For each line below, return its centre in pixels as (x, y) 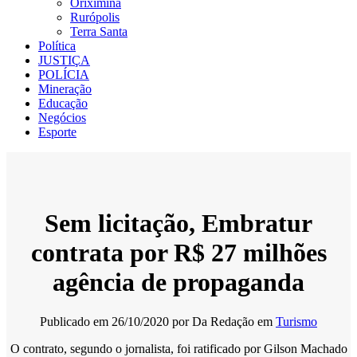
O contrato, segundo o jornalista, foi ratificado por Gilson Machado (178, 348)
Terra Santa (99, 31)
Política (57, 46)
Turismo (296, 321)
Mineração (65, 89)
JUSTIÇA (64, 60)
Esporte (57, 132)
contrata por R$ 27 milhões (178, 253)
